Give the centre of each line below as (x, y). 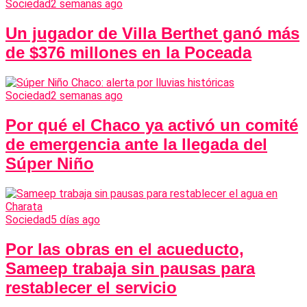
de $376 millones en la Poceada (128, 52)
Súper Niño (50, 163)
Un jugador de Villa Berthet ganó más (152, 33)
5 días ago (75, 219)
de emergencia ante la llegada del (136, 144)
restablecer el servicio (91, 287)
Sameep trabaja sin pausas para (130, 268)
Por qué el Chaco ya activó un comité (152, 125)
